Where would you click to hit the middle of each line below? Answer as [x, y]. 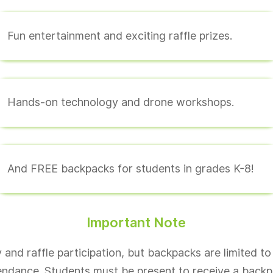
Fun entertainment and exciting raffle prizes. [119, 35]
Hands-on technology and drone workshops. [120, 102]
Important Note [136, 222]
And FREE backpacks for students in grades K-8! [130, 168]
